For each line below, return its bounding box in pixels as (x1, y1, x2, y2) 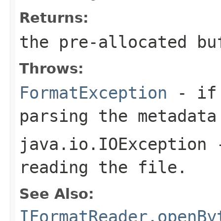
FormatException (19, 82, 167, 103)
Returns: (19, 9, 89, 26)
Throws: (19, 60, 84, 77)
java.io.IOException (19, 134, 207, 154)
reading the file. (19, 157, 187, 177)
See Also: (19, 185, 94, 202)
